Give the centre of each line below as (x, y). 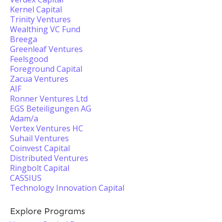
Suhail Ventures (39, 138)
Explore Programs (48, 211)
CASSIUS (26, 178)
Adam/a (24, 118)
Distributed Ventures (49, 158)
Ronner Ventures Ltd (49, 99)
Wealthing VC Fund (45, 29)
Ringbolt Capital (40, 168)
